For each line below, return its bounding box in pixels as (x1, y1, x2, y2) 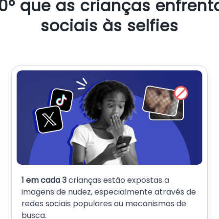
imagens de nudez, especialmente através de (22, 186, 197, 197)
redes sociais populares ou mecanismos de (22, 197, 187, 209)
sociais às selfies (41, 15, 178, 37)
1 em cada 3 (22, 174, 69, 186)
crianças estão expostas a (68, 174, 170, 186)
